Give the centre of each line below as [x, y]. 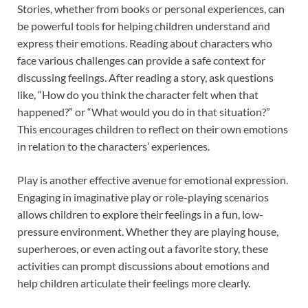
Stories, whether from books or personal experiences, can [151, 9]
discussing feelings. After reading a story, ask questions [145, 78]
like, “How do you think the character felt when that [138, 95]
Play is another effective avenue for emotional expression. [153, 180]
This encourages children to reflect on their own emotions [153, 129]
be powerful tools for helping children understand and [144, 26]
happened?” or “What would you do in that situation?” [144, 112]
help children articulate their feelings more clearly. [134, 283]
